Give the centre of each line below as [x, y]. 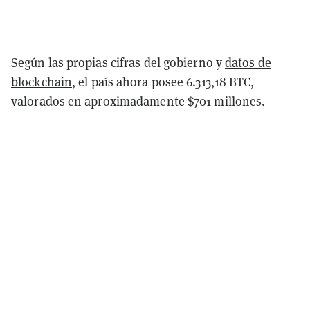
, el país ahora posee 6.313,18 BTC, [163, 82]
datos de [248, 62]
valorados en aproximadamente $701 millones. [138, 101]
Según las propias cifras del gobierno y [118, 62]
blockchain [42, 82]
